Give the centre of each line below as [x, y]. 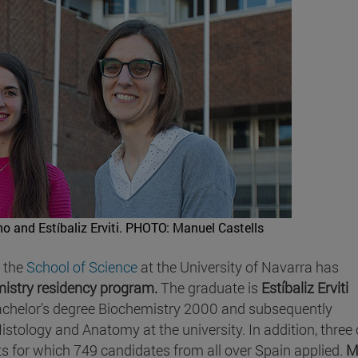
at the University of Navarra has [238, 267]
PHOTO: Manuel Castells [195, 227]
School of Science [82, 267]
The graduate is [209, 287]
